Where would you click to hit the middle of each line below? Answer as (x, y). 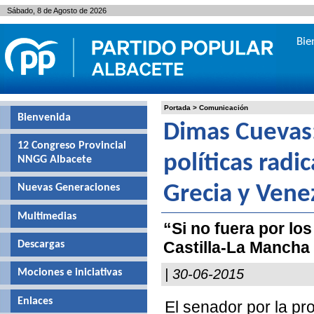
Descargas (41, 244)
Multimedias (47, 216)
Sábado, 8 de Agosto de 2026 (57, 11)
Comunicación (224, 108)
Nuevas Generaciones (69, 188)
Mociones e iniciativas (70, 273)
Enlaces (35, 301)
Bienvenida (44, 117)
